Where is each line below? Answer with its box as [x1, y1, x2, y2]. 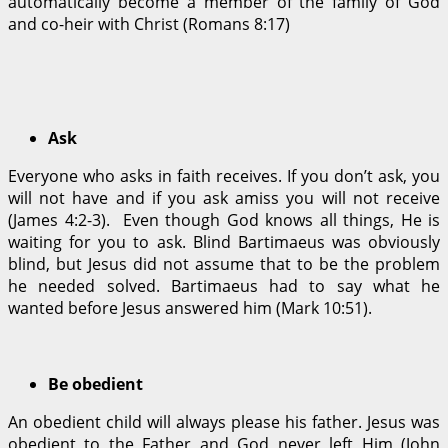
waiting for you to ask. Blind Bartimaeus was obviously [8, 230, 440, 253]
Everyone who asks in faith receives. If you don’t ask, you [8, 164, 440, 187]
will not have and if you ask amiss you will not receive [8, 186, 440, 209]
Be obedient [48, 372, 143, 395]
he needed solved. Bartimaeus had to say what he [8, 274, 440, 297]
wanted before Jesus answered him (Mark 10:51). [8, 296, 372, 319]
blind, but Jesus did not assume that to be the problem [8, 252, 440, 275]
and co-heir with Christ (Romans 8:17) [8, 12, 290, 35]
